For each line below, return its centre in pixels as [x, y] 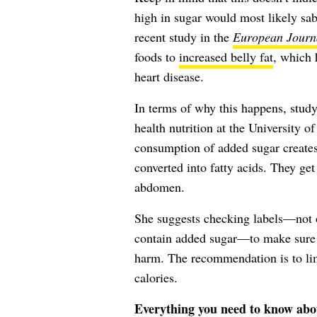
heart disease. [169, 77]
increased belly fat [226, 57]
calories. [156, 278]
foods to [156, 57]
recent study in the [183, 37]
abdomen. [159, 187]
